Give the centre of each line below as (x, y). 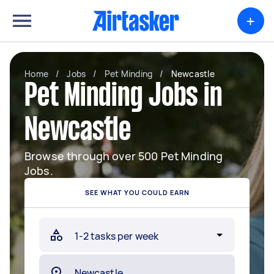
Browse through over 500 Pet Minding (124, 156)
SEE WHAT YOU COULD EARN (137, 192)
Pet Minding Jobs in (124, 97)
